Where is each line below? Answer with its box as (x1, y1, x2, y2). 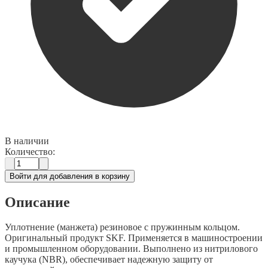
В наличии (5, 135, 49, 146)
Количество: (5, 146, 55, 157)
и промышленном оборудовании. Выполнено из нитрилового (5, 243, 258, 254)
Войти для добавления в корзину (10, 171, 130, 181)
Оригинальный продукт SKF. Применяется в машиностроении (5, 233, 263, 243)
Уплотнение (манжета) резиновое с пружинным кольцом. (5, 222, 240, 233)
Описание (5, 194, 70, 210)
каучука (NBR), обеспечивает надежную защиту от (5, 254, 213, 265)
